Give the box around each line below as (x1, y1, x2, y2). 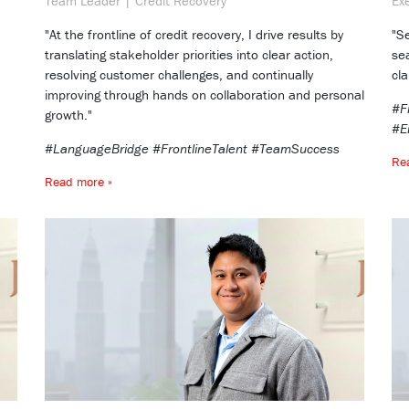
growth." (45, 106, 92, 124)
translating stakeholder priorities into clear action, (45, 46, 333, 64)
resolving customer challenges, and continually (45, 66, 313, 84)
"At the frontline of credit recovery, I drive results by (45, 26, 343, 44)
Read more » (45, 173, 112, 191)
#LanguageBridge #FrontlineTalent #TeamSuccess (45, 140, 340, 158)
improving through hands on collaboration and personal (45, 86, 364, 104)
